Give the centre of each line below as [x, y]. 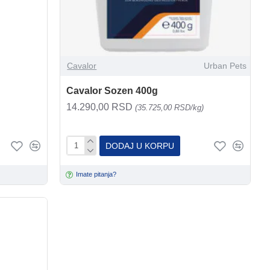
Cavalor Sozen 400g [112, 90]
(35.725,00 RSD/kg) [170, 107]
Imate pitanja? [96, 174]
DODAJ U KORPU [140, 146]
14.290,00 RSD [101, 107]
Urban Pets [225, 65]
